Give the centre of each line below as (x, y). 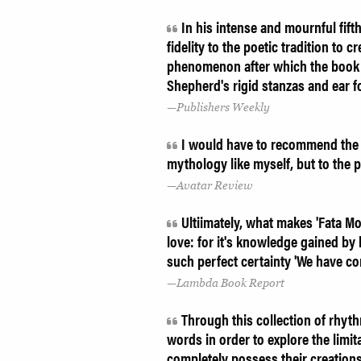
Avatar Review (215, 185)
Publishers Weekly (223, 107)
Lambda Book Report (230, 282)
